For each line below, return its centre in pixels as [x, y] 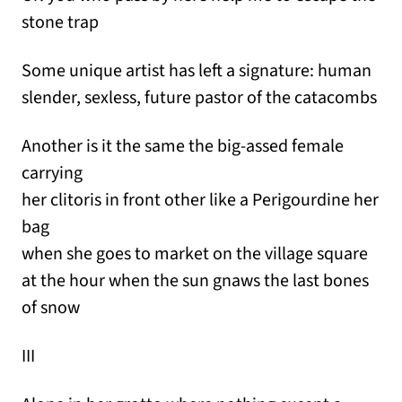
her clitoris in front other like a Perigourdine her [200, 201]
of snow [51, 308]
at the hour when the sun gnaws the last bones [195, 281]
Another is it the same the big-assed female [183, 147]
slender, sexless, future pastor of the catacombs [199, 98]
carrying [52, 174]
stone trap [60, 23]
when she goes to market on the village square [195, 254]
